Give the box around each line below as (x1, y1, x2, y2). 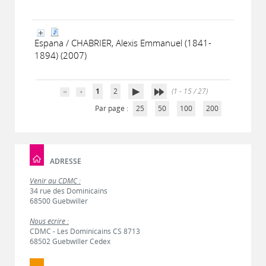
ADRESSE (50, 156, 81, 166)
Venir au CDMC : (30, 176, 81, 186)
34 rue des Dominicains (30, 186, 107, 196)
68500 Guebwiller (30, 196, 88, 206)
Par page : (94, 103, 130, 113)
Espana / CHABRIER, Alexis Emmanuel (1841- (34, 37, 211, 49)
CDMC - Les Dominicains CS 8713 (30, 226, 140, 236)
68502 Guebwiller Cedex (30, 236, 110, 246)
